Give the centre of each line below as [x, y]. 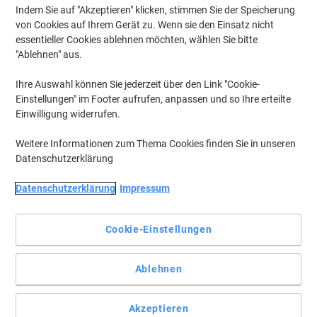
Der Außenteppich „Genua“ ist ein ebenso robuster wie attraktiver [155, 284]
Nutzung [33, 260]
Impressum [145, 188]
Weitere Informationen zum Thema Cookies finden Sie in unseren [156, 144]
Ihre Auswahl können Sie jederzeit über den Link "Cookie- [138, 84]
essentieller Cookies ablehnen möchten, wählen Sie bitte [137, 40]
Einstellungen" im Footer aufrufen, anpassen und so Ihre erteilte [153, 99]
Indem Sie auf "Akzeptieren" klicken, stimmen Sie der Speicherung [155, 10]
